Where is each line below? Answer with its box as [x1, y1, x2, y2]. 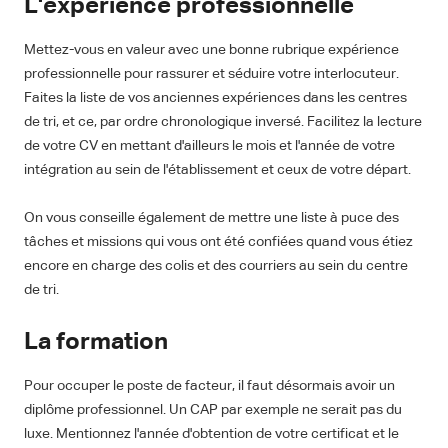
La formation [24, 330, 168, 355]
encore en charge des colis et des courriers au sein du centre [24, 259, 408, 274]
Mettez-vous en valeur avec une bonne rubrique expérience [24, 43, 399, 58]
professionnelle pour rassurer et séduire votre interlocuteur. [24, 67, 399, 82]
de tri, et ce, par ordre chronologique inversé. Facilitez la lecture [24, 115, 422, 130]
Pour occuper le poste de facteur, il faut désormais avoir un [24, 379, 395, 394]
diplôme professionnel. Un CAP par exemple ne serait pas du [24, 403, 402, 418]
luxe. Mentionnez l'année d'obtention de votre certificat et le [24, 427, 399, 442]
